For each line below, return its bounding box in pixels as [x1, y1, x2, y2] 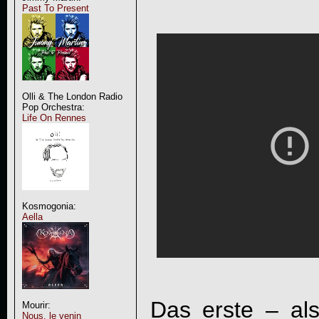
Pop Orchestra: [21, 102, 85, 113]
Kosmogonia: [21, 201, 76, 211]
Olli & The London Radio [21, 91, 122, 102]
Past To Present [21, 3, 89, 14]
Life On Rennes [21, 113, 86, 123]
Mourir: [21, 300, 51, 310]
